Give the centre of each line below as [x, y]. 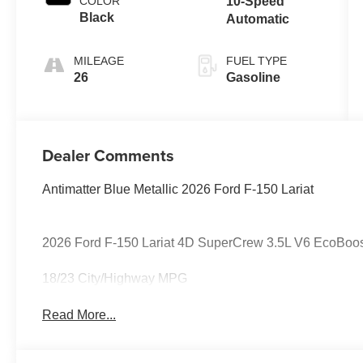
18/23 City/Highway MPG [115, 279]
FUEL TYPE [256, 61]
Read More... [79, 315]
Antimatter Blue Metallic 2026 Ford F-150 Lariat [178, 190]
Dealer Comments [109, 156]
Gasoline [253, 78]
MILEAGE [99, 61]
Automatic [257, 19]
